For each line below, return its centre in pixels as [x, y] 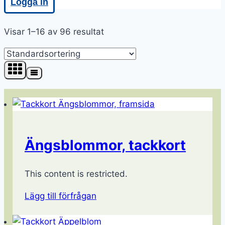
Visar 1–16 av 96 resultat [54, 32]
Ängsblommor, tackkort [105, 145]
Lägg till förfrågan [61, 196]
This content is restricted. [76, 174]
